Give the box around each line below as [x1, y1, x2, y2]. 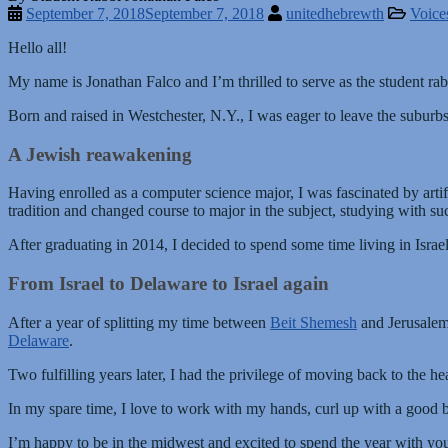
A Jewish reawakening [8, 143, 192, 165]
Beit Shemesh [270, 313, 357, 331]
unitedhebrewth [286, 4, 384, 22]
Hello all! [8, 38, 67, 56]
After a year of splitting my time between [8, 313, 270, 331]
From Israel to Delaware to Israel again [8, 272, 329, 294]
